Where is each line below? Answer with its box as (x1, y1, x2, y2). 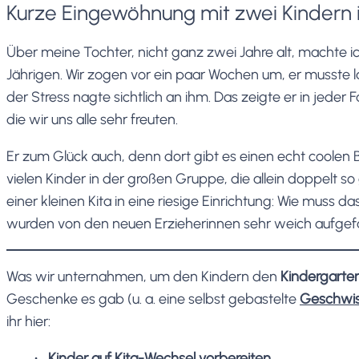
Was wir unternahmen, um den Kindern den (6, 267, 280, 285)
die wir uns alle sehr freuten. (6, 110, 178, 128)
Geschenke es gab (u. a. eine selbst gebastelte (6, 289, 300, 308)
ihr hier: (6, 312, 50, 330)
